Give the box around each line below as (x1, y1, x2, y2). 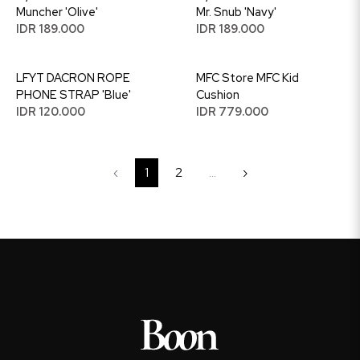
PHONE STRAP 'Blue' (16, 87, 131, 102)
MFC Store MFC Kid (196, 70, 299, 85)
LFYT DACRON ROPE (16, 70, 130, 85)
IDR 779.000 (196, 104, 268, 119)
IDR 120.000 (16, 104, 85, 119)
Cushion (196, 87, 239, 102)
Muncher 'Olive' (16, 4, 98, 19)
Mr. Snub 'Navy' (196, 4, 276, 19)
